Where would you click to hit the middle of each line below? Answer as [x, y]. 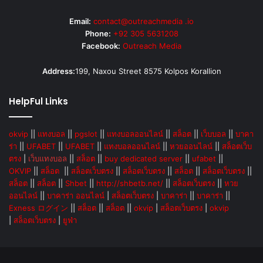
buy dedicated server [144, 159]
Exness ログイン [38, 208]
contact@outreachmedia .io [144, 21]
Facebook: [101, 46]
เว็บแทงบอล [48, 159]
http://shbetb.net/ [130, 183]
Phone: [98, 34]
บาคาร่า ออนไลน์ [76, 196]
